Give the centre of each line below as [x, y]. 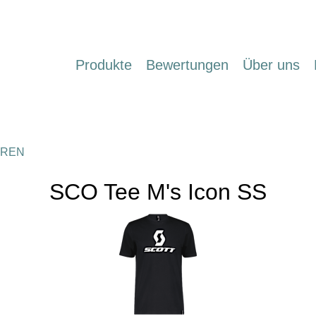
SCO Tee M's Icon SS [158, 192]
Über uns [271, 65]
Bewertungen [187, 65]
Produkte [104, 65]
